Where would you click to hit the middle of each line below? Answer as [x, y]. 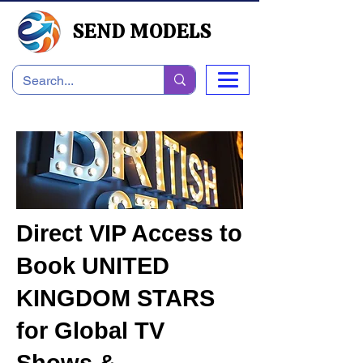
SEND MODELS [142, 31]
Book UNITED [93, 266]
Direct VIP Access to [129, 233]
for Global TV [90, 331]
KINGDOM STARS [115, 298]
